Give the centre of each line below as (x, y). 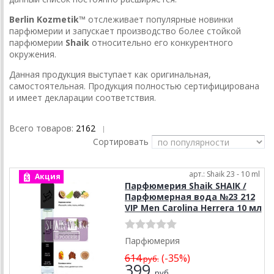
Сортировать (121, 142)
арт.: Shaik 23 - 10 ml (224, 174)
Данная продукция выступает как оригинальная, (110, 75)
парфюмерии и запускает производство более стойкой (125, 31)
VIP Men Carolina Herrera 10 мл (193, 208)
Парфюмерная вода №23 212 (190, 197)
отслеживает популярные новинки (161, 20)
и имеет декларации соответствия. (84, 98)
